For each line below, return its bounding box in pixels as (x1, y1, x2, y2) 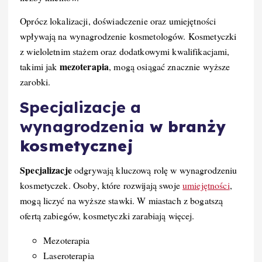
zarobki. (20, 75, 51, 88)
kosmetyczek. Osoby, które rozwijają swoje (20, 179, 182, 192)
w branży (144, 116, 226, 136)
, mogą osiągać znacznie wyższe (109, 60, 230, 73)
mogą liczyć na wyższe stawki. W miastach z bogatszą (20, 194, 223, 207)
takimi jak (20, 60, 60, 73)
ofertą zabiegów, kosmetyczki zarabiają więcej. (20, 209, 195, 222)
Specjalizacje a (20, 97, 142, 117)
